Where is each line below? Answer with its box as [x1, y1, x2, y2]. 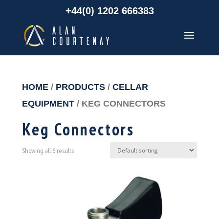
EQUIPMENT [22, 98, 74, 109]
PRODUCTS [55, 82, 105, 92]
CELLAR [112, 82, 148, 92]
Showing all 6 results [22, 146, 74, 155]
